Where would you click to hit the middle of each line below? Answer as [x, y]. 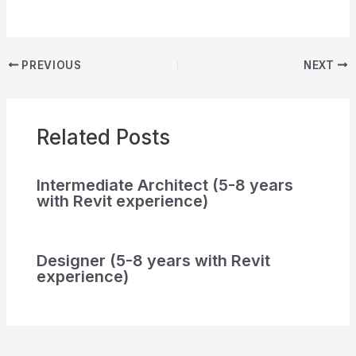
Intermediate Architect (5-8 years [164, 185]
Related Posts [103, 137]
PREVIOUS [50, 65]
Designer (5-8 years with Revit [153, 260]
